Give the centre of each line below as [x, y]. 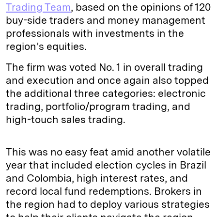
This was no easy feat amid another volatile [108, 152]
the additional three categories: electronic [106, 93]
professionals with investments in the [95, 33]
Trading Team [38, 7]
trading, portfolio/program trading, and [98, 107]
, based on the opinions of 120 [141, 7]
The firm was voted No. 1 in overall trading [104, 67]
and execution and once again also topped [107, 80]
